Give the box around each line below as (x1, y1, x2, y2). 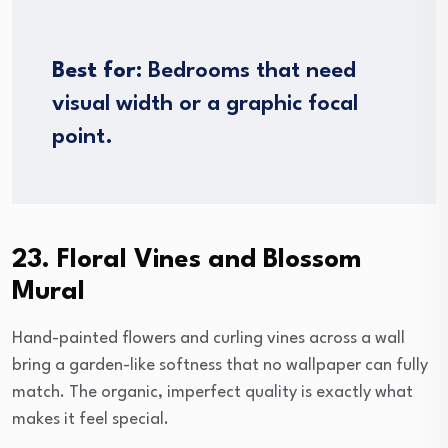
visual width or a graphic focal (52, 93, 358, 116)
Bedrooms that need (142, 60, 356, 83)
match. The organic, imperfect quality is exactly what (12, 384, 413, 402)
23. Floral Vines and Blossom (12, 247, 361, 274)
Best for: (52, 60, 142, 83)
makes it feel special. (12, 411, 169, 429)
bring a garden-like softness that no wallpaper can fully (12, 357, 428, 375)
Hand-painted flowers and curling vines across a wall (12, 330, 405, 348)
